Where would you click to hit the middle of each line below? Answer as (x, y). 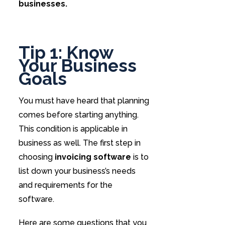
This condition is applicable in (73, 129)
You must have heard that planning (84, 101)
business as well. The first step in (79, 143)
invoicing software (93, 157)
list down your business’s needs (77, 171)
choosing (36, 157)
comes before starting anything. (78, 115)
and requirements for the (65, 185)
